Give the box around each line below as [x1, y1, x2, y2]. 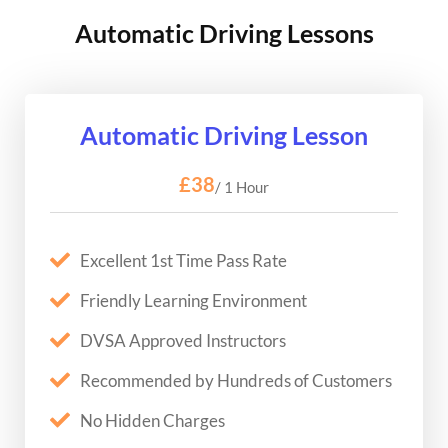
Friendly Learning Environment [80, 289, 307, 311]
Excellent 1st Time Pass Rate [80, 249, 287, 271]
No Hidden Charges [80, 409, 225, 431]
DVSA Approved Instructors [80, 329, 286, 351]
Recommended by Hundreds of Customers [80, 369, 392, 391]
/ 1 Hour [215, 177, 269, 196]
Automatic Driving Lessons [74, 17, 374, 48]
